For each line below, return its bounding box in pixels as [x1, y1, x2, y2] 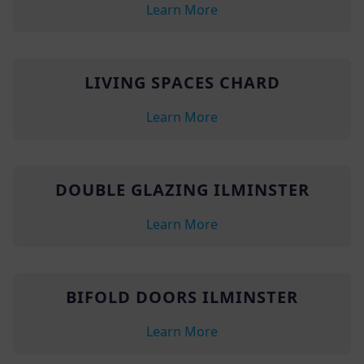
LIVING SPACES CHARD [84, 71, 280, 93]
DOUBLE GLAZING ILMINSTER [54, 178, 310, 201]
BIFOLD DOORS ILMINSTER [66, 285, 298, 308]
